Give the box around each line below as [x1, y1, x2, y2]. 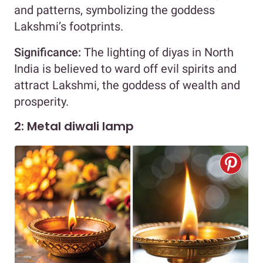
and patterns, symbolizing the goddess [14, 2, 215, 17]
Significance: [14, 45, 81, 59]
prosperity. [14, 94, 69, 109]
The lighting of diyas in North [81, 45, 234, 59]
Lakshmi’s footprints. [14, 19, 123, 33]
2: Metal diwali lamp [14, 117, 134, 134]
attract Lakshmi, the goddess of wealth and [14, 77, 240, 92]
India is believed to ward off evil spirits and [14, 61, 237, 76]
